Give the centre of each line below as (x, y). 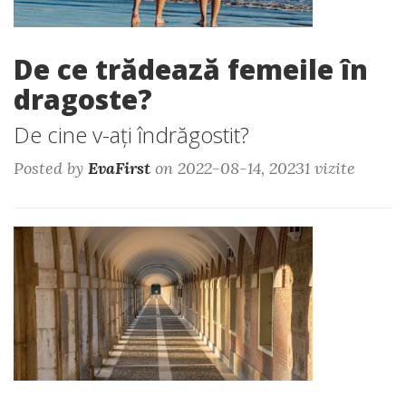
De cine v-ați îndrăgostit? (131, 135)
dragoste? (83, 99)
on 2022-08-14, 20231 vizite (253, 168)
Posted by (51, 168)
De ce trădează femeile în (191, 69)
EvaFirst (119, 168)
